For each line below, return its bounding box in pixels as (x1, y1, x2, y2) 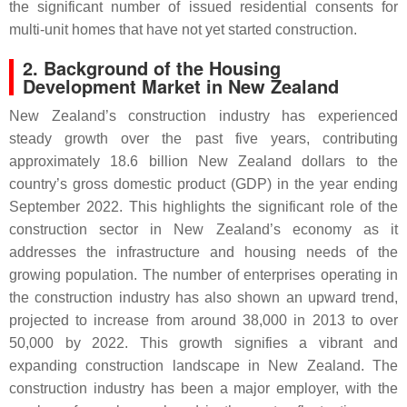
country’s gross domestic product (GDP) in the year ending (9, 176, 398, 192)
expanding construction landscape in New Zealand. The (9, 358, 398, 373)
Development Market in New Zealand (23, 73, 339, 99)
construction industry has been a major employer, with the (9, 381, 398, 396)
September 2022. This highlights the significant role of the (9, 199, 398, 214)
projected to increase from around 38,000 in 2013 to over (9, 313, 398, 328)
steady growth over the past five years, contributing (9, 131, 398, 146)
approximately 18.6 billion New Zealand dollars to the (9, 154, 398, 169)
